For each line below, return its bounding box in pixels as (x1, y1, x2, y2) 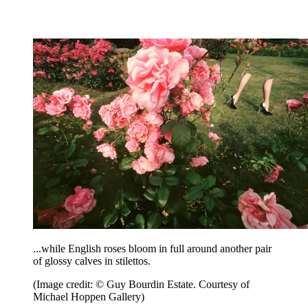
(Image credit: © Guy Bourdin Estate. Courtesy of (33, 278, 250, 290)
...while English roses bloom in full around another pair (33, 242, 272, 254)
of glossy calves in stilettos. (33, 254, 151, 267)
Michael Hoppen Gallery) (33, 290, 144, 302)
